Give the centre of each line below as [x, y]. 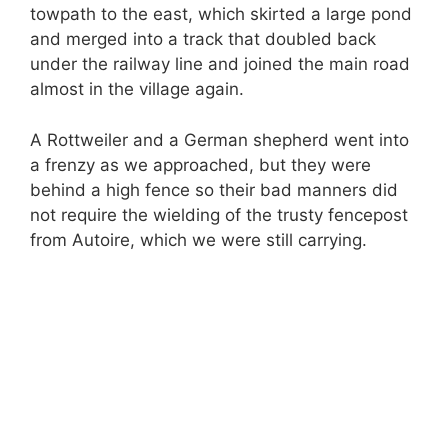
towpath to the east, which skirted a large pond [221, 14]
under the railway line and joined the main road [220, 64]
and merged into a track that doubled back [203, 39]
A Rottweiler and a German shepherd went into [219, 139]
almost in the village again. [137, 89]
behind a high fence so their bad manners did [214, 189]
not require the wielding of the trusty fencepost [219, 214]
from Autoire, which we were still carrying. [198, 239]
